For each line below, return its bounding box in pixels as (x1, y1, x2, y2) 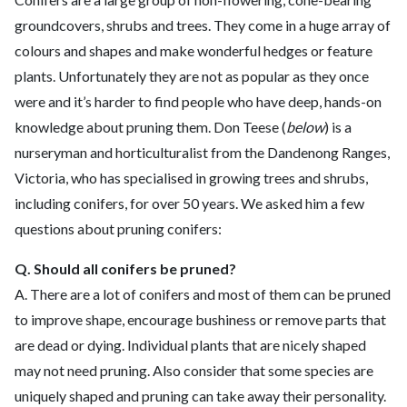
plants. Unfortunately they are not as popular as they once (15, 67, 369, 85)
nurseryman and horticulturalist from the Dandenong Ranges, (15, 144, 390, 162)
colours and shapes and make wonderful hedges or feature (15, 42, 372, 60)
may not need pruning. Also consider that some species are (15, 362, 373, 380)
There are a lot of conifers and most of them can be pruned (30, 285, 391, 303)
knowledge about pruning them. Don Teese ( (15, 118, 286, 136)
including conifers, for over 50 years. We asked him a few (15, 194, 364, 213)
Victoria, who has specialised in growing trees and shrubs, (15, 169, 368, 187)
